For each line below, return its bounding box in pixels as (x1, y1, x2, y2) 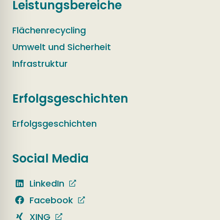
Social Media (12, 150, 89, 166)
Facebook (27, 193, 73, 206)
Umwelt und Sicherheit (12, 40, 111, 53)
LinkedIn (27, 177, 64, 190)
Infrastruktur (12, 57, 68, 70)
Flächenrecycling (12, 24, 86, 36)
